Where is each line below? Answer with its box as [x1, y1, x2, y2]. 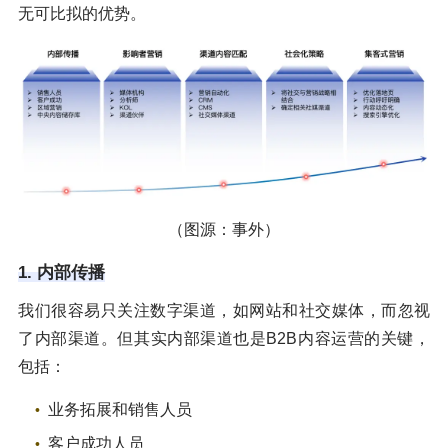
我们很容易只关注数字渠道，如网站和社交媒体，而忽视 [18, 301, 430, 319]
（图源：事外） [168, 220, 280, 238]
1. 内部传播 [18, 262, 105, 282]
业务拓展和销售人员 [48, 400, 192, 418]
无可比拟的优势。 [18, 4, 146, 22]
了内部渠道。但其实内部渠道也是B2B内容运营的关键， [18, 329, 430, 347]
